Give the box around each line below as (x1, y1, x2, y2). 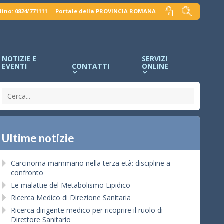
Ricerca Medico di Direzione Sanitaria (11, 192, 131, 202)
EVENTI (2, 61, 27, 71)
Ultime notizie (2, 131, 74, 145)
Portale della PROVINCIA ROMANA (55, 7, 156, 15)
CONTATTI (72, 61, 109, 71)
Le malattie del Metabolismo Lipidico (11, 180, 130, 190)
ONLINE (142, 61, 168, 71)
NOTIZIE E (2, 53, 36, 63)
